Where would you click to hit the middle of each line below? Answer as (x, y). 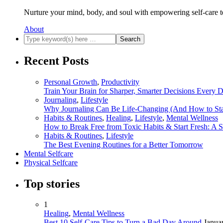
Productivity (120, 82)
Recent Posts (56, 60)
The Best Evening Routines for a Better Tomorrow (123, 144)
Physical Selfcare (51, 162)
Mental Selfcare (49, 153)
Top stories (52, 183)
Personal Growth (70, 82)
